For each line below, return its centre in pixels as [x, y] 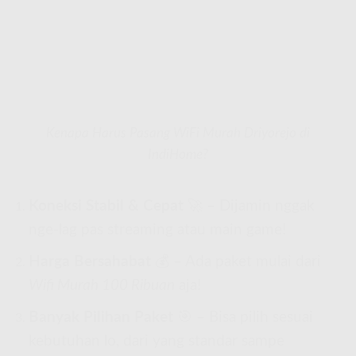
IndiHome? [178, 154]
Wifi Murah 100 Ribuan [101, 286]
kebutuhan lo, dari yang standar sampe [156, 341]
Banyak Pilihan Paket [101, 317]
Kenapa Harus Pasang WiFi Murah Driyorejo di [178, 133]
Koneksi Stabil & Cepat [106, 207]
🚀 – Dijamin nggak [249, 207]
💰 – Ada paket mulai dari [236, 262]
